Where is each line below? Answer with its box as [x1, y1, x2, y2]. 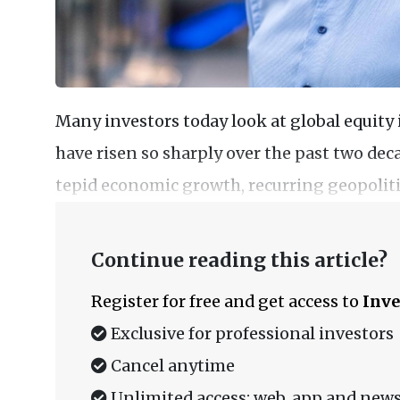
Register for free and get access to [91, 291, 362, 312]
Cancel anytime [107, 355, 235, 377]
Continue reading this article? [91, 248, 387, 273]
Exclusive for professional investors [107, 323, 394, 345]
